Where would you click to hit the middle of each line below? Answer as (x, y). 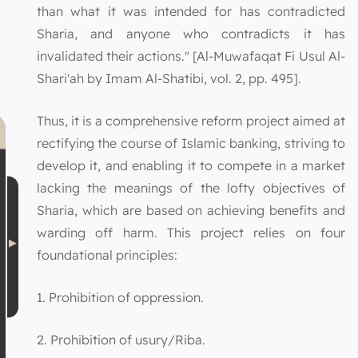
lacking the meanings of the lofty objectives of (191, 188)
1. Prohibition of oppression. (120, 298)
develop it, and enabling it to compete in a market (191, 166)
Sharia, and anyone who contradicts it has (191, 34)
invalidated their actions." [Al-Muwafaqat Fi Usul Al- (191, 56)
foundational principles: (107, 255)
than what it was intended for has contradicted (191, 12)
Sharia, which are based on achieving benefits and (191, 211)
